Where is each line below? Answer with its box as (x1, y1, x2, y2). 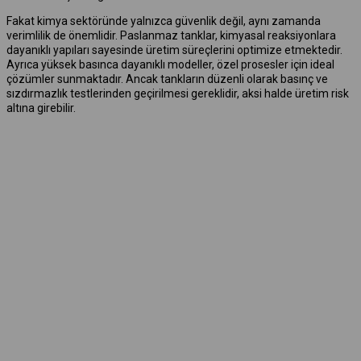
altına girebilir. (6, 102, 76, 115)
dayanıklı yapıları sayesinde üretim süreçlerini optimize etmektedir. (6, 44, 342, 57)
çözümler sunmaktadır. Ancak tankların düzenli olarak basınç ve (6, 73, 328, 86)
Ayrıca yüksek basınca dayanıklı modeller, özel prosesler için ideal (6, 58, 334, 72)
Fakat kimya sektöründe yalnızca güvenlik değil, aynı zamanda (6, 15, 321, 28)
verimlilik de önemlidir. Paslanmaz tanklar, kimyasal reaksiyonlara (6, 29, 336, 43)
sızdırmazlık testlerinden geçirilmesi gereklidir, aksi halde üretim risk (6, 87, 349, 101)
